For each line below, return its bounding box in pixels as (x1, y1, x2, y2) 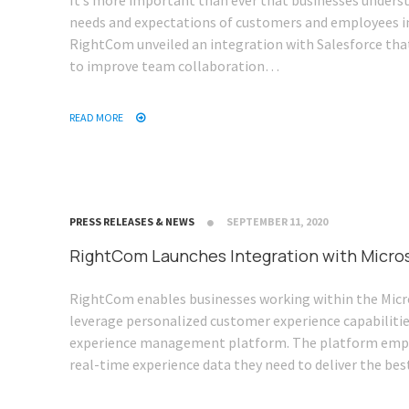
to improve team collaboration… (69, 57, 279, 76)
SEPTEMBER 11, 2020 (226, 215, 328, 229)
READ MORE (69, 110, 125, 125)
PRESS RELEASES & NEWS (69, 215, 194, 229)
